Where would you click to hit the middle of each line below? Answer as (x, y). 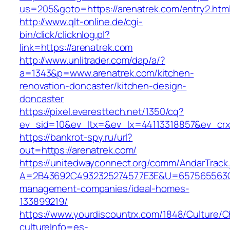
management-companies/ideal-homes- (104, 189)
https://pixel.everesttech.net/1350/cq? (102, 112)
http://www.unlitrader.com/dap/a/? (92, 60)
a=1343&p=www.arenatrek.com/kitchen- (107, 73)
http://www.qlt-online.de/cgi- (81, 22)
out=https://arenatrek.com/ (78, 150)
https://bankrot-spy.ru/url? (76, 137)
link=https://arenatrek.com (76, 47)
